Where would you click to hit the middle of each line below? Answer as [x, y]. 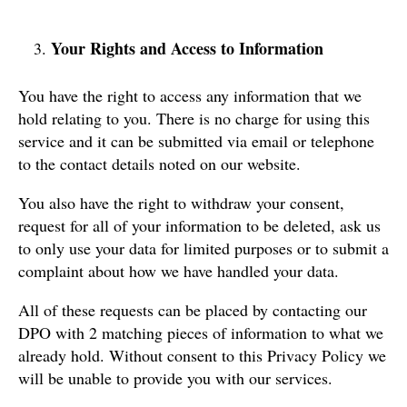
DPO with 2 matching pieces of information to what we [201, 332]
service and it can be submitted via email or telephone [196, 140]
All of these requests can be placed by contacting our [193, 309]
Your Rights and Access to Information [187, 48]
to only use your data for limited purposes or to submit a [203, 248]
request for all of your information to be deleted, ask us [199, 225]
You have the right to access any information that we [190, 95]
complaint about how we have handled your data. [179, 270]
